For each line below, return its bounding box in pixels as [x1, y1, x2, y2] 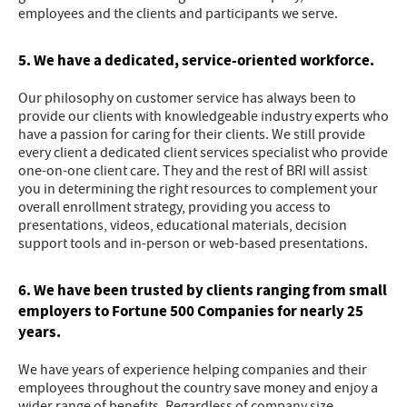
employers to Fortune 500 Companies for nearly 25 [18, 301, 363, 323]
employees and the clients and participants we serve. [18, 5, 338, 24]
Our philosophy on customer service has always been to [18, 89, 356, 108]
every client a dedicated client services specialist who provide [18, 144, 388, 163]
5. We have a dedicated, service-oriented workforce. [18, 50, 374, 72]
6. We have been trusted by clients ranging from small [18, 280, 387, 302]
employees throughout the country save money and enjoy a [18, 379, 378, 398]
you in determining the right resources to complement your [18, 180, 378, 199]
